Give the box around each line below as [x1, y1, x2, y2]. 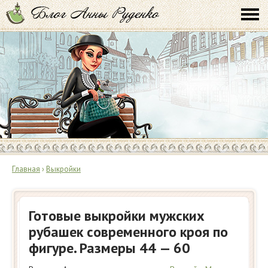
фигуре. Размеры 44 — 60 [29, 239, 190, 257]
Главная [12, 164, 40, 174]
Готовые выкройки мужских [29, 206, 205, 225]
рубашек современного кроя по [29, 223, 228, 241]
